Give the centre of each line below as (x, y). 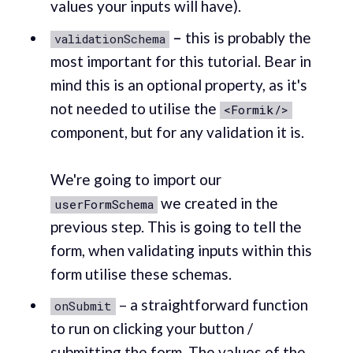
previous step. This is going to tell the (176, 226)
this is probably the (246, 37)
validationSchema (110, 38)
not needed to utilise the (135, 108)
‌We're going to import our (136, 179)
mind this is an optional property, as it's (178, 84)
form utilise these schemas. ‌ (142, 273)
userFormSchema (104, 204)
